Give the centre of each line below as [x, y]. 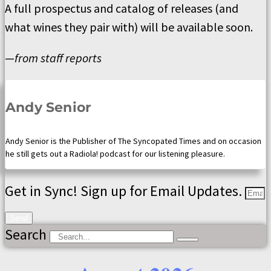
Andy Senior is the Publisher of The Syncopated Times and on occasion [133, 141]
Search [26, 235]
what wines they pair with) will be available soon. [129, 27]
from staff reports [58, 58]
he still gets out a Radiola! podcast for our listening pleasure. [115, 154]
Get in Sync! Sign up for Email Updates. [125, 191]
